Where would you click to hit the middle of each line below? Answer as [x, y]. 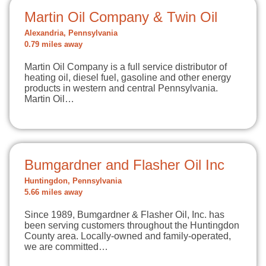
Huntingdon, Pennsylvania [73, 181]
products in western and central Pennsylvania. [121, 88]
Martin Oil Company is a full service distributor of [126, 67]
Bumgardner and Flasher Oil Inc [124, 165]
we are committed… [66, 247]
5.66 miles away [53, 192]
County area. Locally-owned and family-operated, [128, 236]
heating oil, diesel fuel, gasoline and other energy [128, 77]
